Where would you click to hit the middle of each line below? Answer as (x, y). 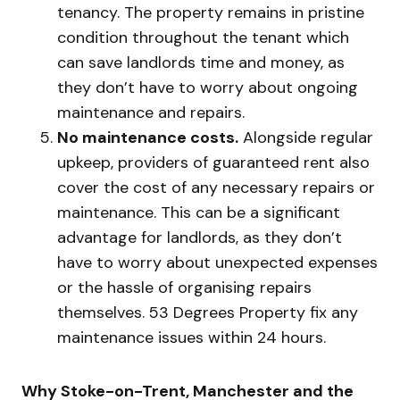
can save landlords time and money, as (201, 63)
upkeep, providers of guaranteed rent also (213, 163)
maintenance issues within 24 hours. (192, 338)
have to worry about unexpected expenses (217, 263)
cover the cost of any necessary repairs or (216, 188)
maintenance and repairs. (151, 113)
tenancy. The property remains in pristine (211, 13)
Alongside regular (306, 138)
